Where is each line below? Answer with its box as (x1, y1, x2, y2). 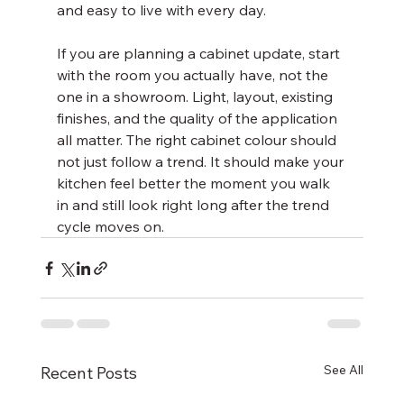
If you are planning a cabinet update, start (56, 44, 344, 62)
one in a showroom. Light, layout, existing (56, 87, 336, 106)
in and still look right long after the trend (56, 196, 333, 214)
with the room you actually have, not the (56, 66, 332, 84)
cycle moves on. (56, 217, 164, 235)
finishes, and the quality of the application (56, 109, 341, 127)
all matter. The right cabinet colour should (56, 131, 340, 149)
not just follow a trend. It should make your (56, 152, 347, 170)
